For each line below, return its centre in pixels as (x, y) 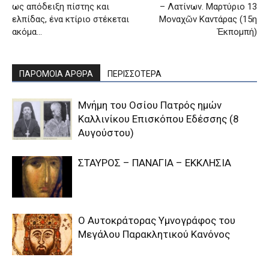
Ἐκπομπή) (237, 32)
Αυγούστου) (106, 133)
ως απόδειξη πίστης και (61, 7)
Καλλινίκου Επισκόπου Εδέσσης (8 (159, 119)
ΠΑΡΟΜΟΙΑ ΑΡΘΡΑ (56, 74)
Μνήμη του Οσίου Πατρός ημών (150, 105)
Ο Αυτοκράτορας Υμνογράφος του (157, 221)
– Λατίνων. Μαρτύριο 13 (208, 7)
